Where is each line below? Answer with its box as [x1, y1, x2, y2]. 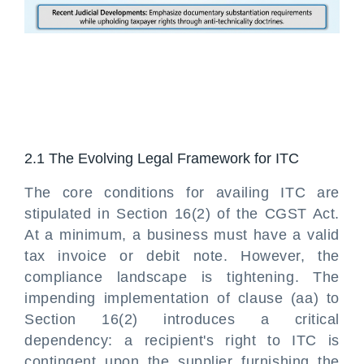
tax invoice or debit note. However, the [24, 248, 340, 264]
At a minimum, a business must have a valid [24, 227, 340, 243]
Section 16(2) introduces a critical [24, 311, 340, 327]
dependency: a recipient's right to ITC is [24, 332, 340, 349]
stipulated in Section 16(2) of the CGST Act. [24, 206, 340, 222]
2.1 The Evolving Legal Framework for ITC [24, 150, 303, 167]
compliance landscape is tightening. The [24, 269, 340, 285]
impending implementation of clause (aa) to [24, 290, 340, 306]
